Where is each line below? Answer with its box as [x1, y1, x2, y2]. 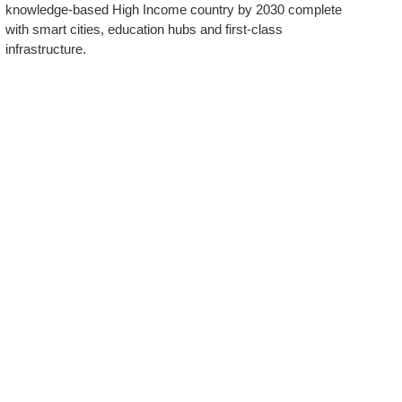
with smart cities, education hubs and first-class [5, 22, 283, 38]
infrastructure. [5, 41, 86, 57]
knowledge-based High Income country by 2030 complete [5, 2, 342, 18]
